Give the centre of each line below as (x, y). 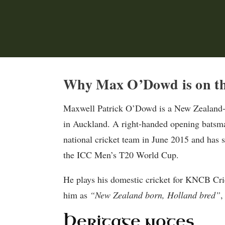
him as (77, 195)
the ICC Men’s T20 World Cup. (121, 154)
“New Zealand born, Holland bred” (155, 195)
